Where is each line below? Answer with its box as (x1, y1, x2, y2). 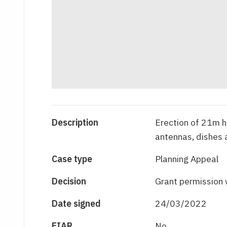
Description (52, 117, 99, 129)
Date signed (52, 198, 101, 210)
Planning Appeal (155, 153, 218, 165)
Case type (52, 153, 93, 165)
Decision (52, 175, 87, 187)
